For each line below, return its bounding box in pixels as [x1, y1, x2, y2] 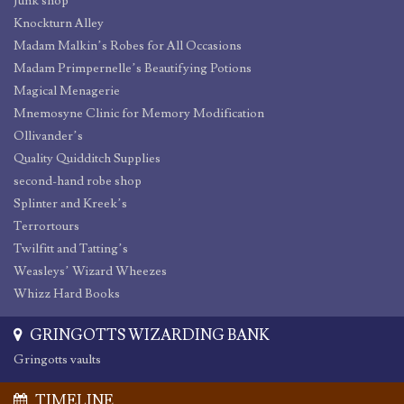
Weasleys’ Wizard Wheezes [14, 263, 167, 280]
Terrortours [14, 218, 79, 235]
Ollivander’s [14, 128, 83, 145]
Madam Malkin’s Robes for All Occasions [14, 38, 242, 55]
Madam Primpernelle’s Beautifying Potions [14, 60, 252, 78]
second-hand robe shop [14, 173, 142, 190]
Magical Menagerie [14, 83, 120, 100]
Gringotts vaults [14, 352, 101, 369]
